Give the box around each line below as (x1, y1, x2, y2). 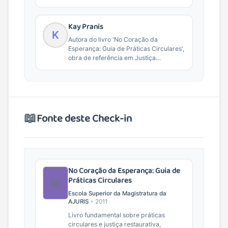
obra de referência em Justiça (68, 54, 156, 62)
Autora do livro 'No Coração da (68, 36, 158, 44)
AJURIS (68, 197, 89, 205)
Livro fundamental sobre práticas (68, 211, 165, 219)
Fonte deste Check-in (37, 110, 132, 127)
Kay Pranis (68, 20, 103, 33)
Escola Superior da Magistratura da (68, 189, 166, 197)
